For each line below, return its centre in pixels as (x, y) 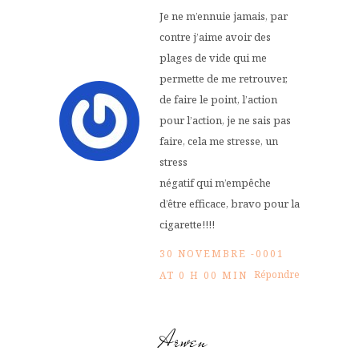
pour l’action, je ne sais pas (225, 120)
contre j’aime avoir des (215, 36)
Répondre (277, 274)
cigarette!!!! (187, 224)
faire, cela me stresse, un (219, 141)
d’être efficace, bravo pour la (230, 203)
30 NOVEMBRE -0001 (222, 253)
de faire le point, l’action (218, 99)
